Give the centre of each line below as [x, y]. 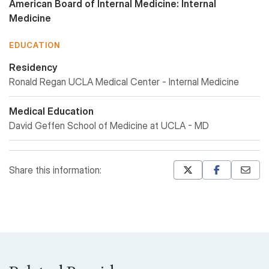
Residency [33, 67]
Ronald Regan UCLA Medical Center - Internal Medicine [124, 82]
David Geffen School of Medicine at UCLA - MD [109, 125]
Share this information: [55, 170]
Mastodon [194, 189]
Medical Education [51, 111]
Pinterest [192, 208]
